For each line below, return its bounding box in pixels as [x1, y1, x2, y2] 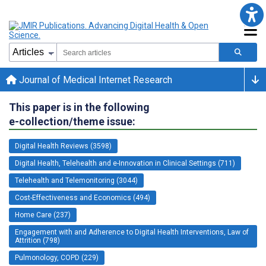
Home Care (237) [15, 210, 71, 219]
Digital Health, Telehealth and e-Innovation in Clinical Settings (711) [15, 159, 235, 167]
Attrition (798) [15, 236, 60, 245]
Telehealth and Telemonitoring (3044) [15, 176, 138, 185]
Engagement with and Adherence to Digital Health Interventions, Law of [15, 227, 249, 236]
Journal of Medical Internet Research [17, 74, 172, 85]
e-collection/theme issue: [9, 115, 135, 128]
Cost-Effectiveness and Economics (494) [15, 193, 150, 202]
